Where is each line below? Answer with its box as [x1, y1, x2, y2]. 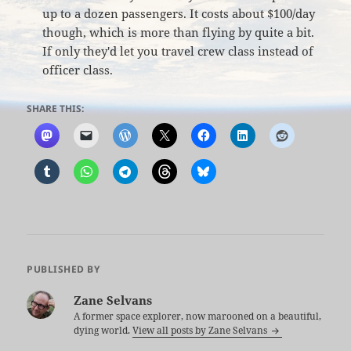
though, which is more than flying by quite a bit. [42, 24, 315, 41]
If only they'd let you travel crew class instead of [42, 43, 314, 60]
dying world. [74, 323, 133, 337]
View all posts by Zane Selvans [132, 323, 270, 337]
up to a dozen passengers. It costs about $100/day [42, 5, 316, 22]
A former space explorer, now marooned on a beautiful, [74, 309, 322, 323]
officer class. [42, 62, 114, 78]
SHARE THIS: [27, 102, 85, 116]
